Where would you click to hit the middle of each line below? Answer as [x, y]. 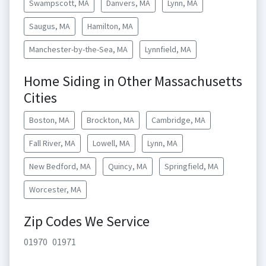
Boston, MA [49, 120]
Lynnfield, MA [168, 49]
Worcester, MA [55, 189]
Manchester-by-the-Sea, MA [78, 49]
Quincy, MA [128, 166]
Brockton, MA [110, 120]
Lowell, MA [111, 143]
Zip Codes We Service [87, 221]
